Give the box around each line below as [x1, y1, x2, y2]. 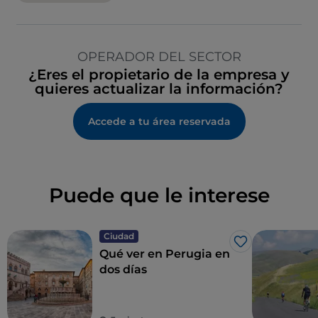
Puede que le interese [48, 183, 270, 208]
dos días [99, 263, 147, 277]
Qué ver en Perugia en [99, 247, 230, 261]
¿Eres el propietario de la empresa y [28, 66, 290, 84]
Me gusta [239, 241, 293, 256]
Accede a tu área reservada [87, 115, 231, 128]
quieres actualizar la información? [35, 80, 283, 98]
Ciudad [104, 231, 134, 242]
